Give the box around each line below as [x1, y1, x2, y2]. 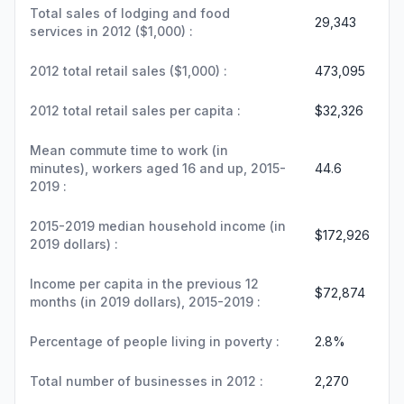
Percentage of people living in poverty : [30, 334, 280, 349]
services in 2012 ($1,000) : [30, 23, 193, 39]
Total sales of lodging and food [30, 5, 230, 21]
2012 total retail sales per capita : [30, 103, 241, 118]
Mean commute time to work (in [30, 142, 228, 158]
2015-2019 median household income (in [30, 218, 286, 234]
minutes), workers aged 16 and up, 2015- [30, 161, 286, 176]
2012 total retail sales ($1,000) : [30, 63, 227, 78]
